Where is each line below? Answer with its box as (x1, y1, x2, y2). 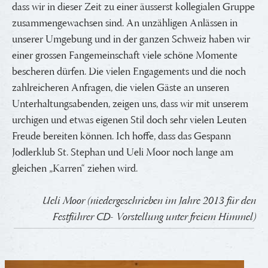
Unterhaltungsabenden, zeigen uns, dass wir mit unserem (12, 95, 248, 114)
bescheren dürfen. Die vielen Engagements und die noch (12, 63, 246, 81)
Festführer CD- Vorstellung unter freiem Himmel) (53, 208, 256, 227)
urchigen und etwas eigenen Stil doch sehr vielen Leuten (12, 111, 246, 130)
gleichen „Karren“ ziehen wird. (12, 160, 138, 178)
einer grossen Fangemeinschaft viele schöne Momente (12, 47, 237, 65)
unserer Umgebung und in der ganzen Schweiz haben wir (12, 31, 250, 49)
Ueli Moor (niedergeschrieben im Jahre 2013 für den (42, 192, 256, 211)
